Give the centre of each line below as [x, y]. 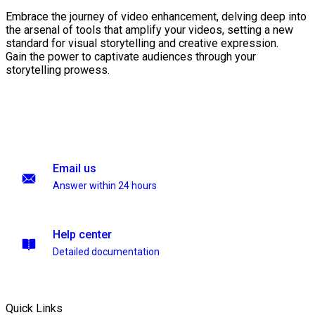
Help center [82, 234]
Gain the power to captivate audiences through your [131, 57]
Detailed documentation [106, 252]
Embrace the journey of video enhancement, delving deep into [156, 17]
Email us [75, 168]
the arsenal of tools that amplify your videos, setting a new [149, 30]
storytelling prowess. [58, 70]
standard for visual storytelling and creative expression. [142, 44]
